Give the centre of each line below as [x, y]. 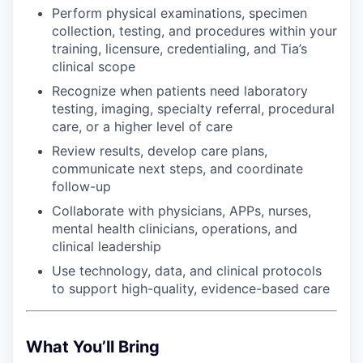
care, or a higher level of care [142, 126]
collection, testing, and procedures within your [194, 30]
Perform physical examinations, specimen [179, 13]
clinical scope [94, 66]
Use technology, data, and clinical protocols [187, 270]
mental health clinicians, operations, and [175, 228]
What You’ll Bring [93, 346]
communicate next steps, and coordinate [177, 168]
